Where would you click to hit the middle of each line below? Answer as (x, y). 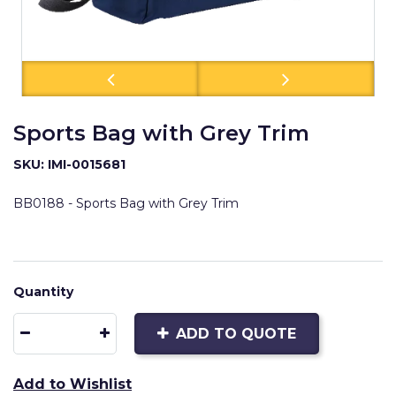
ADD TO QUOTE (236, 334)
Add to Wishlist (72, 384)
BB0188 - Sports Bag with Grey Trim (126, 203)
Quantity (43, 292)
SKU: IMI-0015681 (69, 164)
